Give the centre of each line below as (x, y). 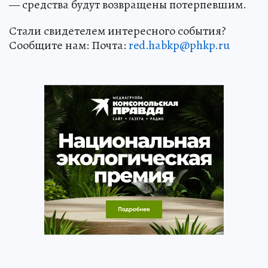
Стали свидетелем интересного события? (118, 31)
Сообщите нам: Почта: (69, 45)
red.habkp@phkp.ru (179, 45)
